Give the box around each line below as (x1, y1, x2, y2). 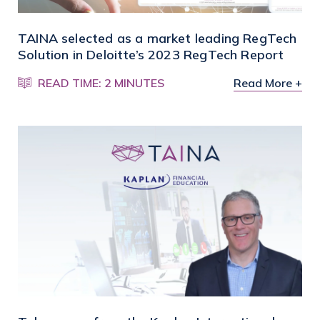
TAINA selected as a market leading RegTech (18, 29, 297, 46)
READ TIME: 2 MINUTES (38, 75, 165, 90)
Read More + (234, 75, 302, 90)
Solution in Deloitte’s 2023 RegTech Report (18, 46, 284, 63)
